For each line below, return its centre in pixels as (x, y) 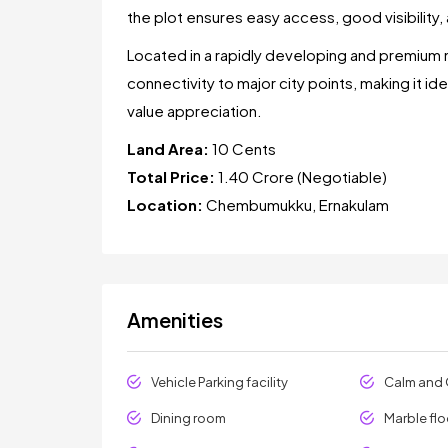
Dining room (188, 418)
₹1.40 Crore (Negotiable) (301, 176)
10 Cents (242, 148)
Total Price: (171, 176)
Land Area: (168, 148)
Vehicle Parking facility (219, 382)
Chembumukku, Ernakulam (296, 204)
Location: (165, 204)
